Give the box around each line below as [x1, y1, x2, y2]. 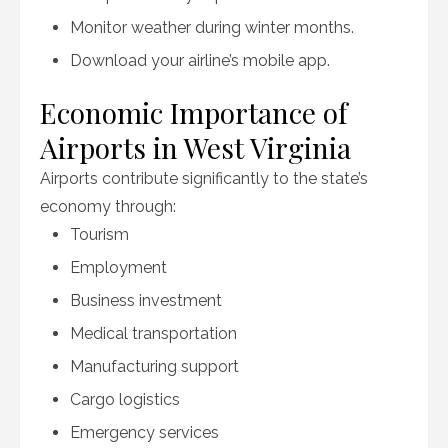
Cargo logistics [70, 390, 180, 409]
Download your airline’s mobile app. [70, 51, 330, 70]
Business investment [70, 291, 222, 310]
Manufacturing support [70, 357, 239, 376]
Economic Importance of [40, 94, 347, 131]
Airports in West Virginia [40, 129, 351, 166]
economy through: [40, 197, 176, 216]
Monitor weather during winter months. [70, 18, 354, 37]
